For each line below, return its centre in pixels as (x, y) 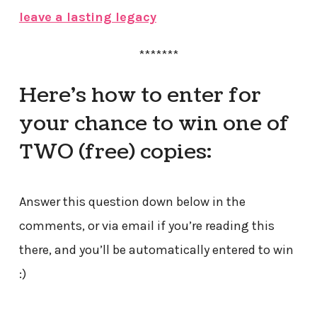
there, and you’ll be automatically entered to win (156, 249)
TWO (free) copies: (115, 152)
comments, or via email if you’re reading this (146, 225)
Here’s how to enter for (140, 95)
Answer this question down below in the (132, 201)
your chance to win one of (154, 123)
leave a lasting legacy (87, 17)
